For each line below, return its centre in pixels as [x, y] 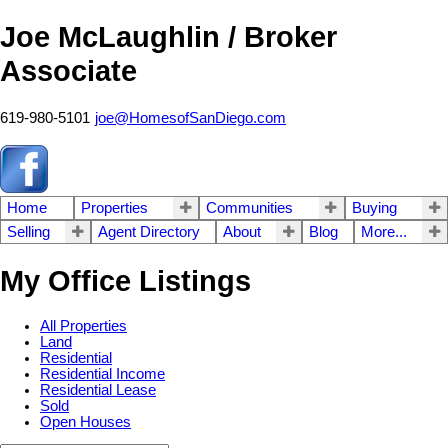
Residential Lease [98, 389]
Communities [249, 208]
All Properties [83, 325]
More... [384, 232]
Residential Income [102, 373]
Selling [28, 232]
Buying [374, 208]
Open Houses [85, 421]
